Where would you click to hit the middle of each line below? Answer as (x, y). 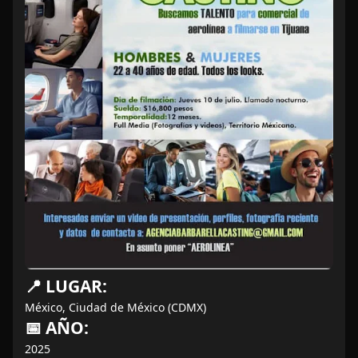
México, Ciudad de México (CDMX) (115, 308)
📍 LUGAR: (66, 286)
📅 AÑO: (57, 328)
